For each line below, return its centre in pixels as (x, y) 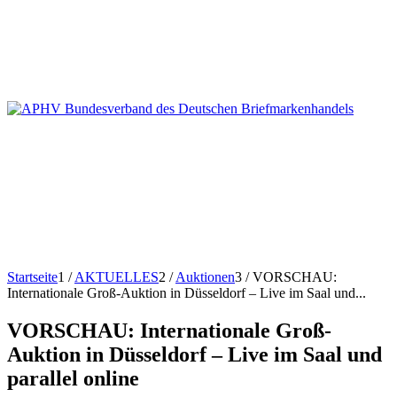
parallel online (73, 378)
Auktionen (205, 277)
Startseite (32, 277)
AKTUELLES (117, 277)
